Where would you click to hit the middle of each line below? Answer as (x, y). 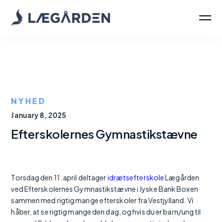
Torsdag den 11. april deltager (59, 177)
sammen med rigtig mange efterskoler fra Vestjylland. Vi (102, 200)
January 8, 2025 (38, 115)
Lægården (182, 177)
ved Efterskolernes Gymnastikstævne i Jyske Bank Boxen (105, 189)
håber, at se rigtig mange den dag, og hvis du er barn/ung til (106, 212)
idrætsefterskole (136, 177)
